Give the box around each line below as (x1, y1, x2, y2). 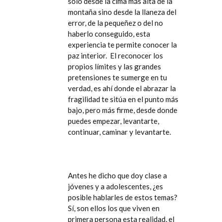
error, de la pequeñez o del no (68, 18, 163, 27)
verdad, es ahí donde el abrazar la (68, 84, 176, 93)
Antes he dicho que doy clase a (68, 171, 167, 180)
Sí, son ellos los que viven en (68, 204, 160, 213)
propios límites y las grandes (68, 62, 161, 71)
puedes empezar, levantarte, (68, 116, 159, 125)
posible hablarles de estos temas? (68, 193, 177, 202)
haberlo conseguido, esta (68, 29, 150, 38)
